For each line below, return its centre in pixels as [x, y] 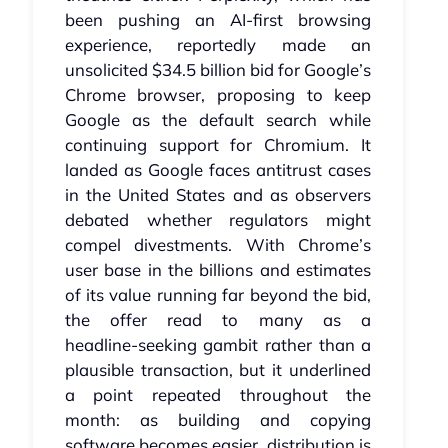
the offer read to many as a [218, 320]
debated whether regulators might [218, 220]
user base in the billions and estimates [218, 270]
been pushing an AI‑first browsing [218, 20]
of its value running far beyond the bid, [218, 295]
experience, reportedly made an [218, 45]
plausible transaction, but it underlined [218, 370]
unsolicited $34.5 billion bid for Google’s [218, 70]
